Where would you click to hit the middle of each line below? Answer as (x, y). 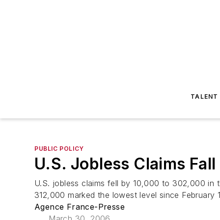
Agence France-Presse (80, 207)
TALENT (205, 96)
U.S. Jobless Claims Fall (125, 164)
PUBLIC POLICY (59, 149)
